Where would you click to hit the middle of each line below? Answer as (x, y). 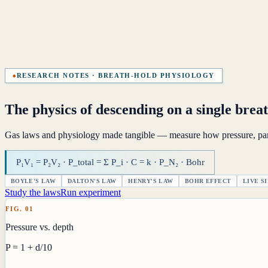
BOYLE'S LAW (33, 181)
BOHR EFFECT (208, 181)
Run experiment (91, 192)
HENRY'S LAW (151, 181)
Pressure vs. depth (39, 227)
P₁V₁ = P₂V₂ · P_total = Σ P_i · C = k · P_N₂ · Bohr (110, 162)
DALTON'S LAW (92, 181)
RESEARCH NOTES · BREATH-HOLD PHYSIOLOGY (115, 76)
